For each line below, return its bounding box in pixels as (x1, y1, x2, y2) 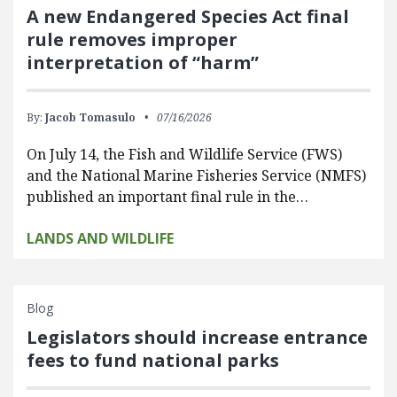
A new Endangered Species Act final (27, 4, 349, 28)
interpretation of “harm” (27, 51, 259, 74)
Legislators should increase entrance (27, 325, 368, 349)
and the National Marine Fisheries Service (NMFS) (27, 166, 366, 185)
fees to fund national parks (27, 348, 279, 372)
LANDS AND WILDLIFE (27, 229, 174, 248)
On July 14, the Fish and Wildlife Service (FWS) (27, 144, 342, 164)
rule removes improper (27, 27, 237, 51)
